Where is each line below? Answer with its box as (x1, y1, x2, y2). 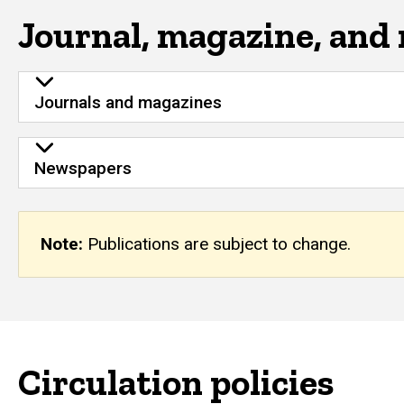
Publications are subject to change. (83, 234, 351, 255)
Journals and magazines (33, 91, 222, 113)
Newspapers (33, 157, 132, 179)
